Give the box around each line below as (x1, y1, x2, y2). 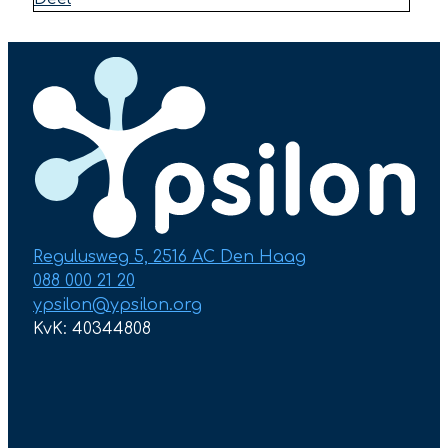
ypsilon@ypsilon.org (33, 296, 202, 315)
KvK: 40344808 (33, 320, 151, 339)
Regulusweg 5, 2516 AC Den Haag (33, 248, 306, 267)
